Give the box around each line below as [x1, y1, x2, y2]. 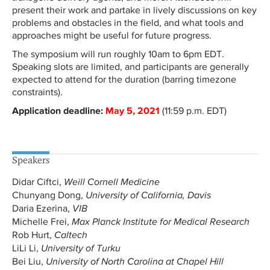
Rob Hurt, [12, 230, 54, 240]
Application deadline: [12, 105, 103, 116]
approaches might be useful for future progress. [12, 30, 214, 40]
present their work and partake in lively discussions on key [12, 5, 257, 15]
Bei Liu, [12, 256, 46, 266]
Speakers [12, 154, 49, 166]
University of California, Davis [86, 190, 211, 201]
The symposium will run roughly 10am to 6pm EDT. [12, 49, 224, 59]
